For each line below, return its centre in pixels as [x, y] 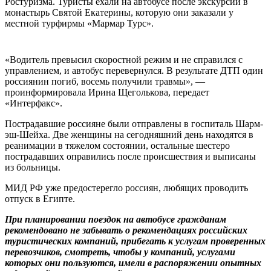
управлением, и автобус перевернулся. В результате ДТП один [134, 70]
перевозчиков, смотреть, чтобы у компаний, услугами [120, 252]
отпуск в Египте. [40, 198]
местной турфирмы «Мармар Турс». [79, 23]
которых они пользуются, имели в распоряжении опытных [133, 263]
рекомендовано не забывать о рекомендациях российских [126, 230]
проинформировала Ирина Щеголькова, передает [107, 92]
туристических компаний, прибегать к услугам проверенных [135, 241]
